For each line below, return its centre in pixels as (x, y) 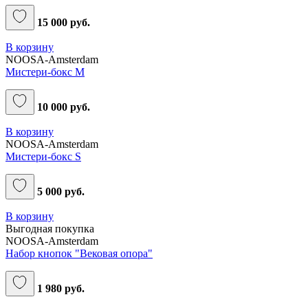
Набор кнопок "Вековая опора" (79, 253)
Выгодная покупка (50, 228)
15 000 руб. (62, 22)
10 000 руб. (62, 107)
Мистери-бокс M (45, 71)
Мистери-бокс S (43, 156)
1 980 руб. (59, 288)
